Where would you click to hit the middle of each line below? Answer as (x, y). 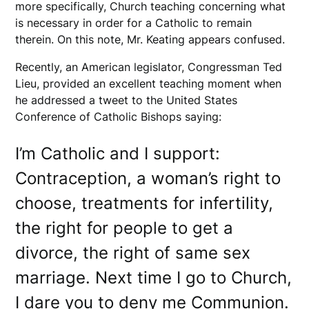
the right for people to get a (124, 228)
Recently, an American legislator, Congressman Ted (149, 67)
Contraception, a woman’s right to (148, 178)
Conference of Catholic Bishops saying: (119, 116)
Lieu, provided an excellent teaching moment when (149, 83)
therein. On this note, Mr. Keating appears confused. (152, 39)
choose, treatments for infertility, (144, 203)
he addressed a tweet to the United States (127, 100)
